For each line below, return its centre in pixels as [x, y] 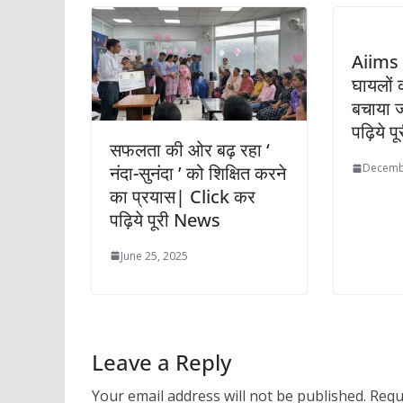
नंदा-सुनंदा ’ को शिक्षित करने [198, 173]
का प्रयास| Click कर [183, 196]
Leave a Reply [161, 362]
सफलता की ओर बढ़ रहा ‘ [190, 149]
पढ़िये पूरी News [165, 219]
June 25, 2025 [154, 255]
